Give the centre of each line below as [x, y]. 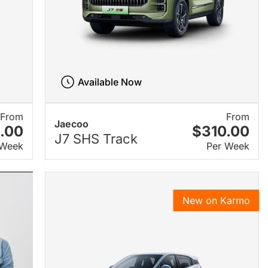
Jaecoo [71, 124]
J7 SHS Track [96, 138]
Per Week [228, 146]
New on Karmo [216, 201]
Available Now [110, 82]
